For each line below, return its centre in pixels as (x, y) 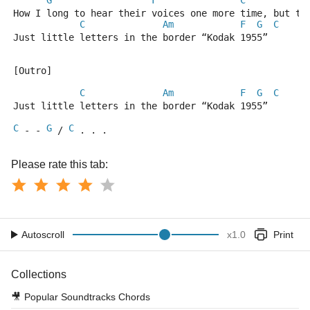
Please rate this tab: (60, 164)
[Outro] (33, 71)
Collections (39, 274)
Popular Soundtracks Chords (87, 297)
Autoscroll (43, 235)
